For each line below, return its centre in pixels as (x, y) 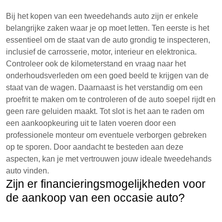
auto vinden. (28, 171)
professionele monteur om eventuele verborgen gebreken (106, 135)
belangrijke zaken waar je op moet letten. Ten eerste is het (108, 28)
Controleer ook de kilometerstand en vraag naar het (96, 64)
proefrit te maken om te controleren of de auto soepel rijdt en (111, 99)
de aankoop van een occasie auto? (95, 198)
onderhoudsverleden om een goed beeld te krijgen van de (107, 76)
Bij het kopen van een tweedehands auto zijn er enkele (102, 16)
